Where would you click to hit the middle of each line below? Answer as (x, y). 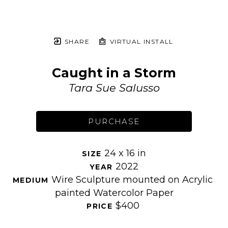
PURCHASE (114, 121)
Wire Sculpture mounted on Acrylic (132, 180)
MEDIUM (32, 180)
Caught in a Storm (114, 73)
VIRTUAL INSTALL (140, 41)
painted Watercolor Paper (114, 193)
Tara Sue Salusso (114, 88)
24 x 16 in (125, 153)
